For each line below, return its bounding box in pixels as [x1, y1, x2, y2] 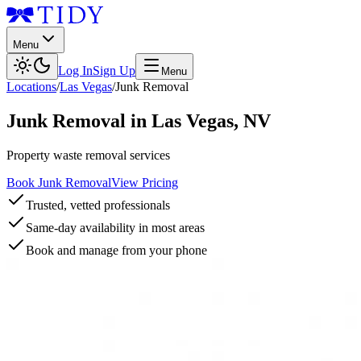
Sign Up [93, 64, 135, 77]
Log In [58, 64, 93, 77]
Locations [6, 80, 56, 93]
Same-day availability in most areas [26, 220, 205, 234]
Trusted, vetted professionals [26, 197, 170, 212]
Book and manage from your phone [26, 243, 207, 257]
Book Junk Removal [6, 175, 111, 189]
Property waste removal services [6, 147, 170, 162]
